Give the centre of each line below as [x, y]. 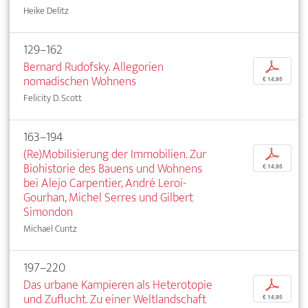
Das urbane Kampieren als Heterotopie [118, 285]
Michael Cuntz [50, 229]
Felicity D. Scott [53, 98]
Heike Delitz [46, 11]
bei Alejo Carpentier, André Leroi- [105, 184]
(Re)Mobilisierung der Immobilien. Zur [115, 155]
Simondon [48, 212]
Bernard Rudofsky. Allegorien [93, 67]
